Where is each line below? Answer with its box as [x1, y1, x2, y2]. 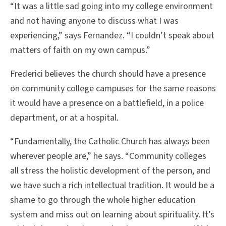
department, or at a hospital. [10, 111, 121, 124]
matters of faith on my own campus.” [10, 43, 152, 56]
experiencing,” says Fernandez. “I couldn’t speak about [10, 29, 214, 42]
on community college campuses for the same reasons [10, 82, 216, 95]
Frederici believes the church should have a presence [10, 67, 206, 80]
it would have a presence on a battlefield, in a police [10, 96, 204, 109]
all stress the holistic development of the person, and [10, 164, 210, 177]
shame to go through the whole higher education [10, 193, 195, 206]
